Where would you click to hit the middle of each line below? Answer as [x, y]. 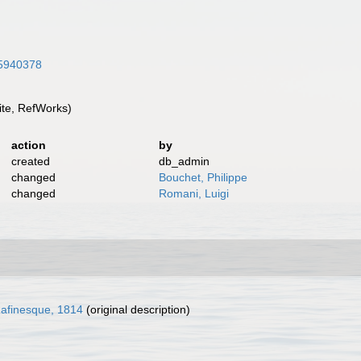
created [30, 161]
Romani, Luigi [194, 193]
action [28, 145]
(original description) [137, 309]
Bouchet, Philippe [203, 177]
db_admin [185, 161]
